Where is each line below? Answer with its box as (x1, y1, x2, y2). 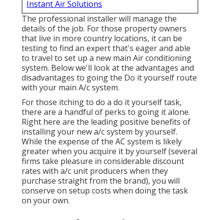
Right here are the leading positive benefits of (22, 116, 191, 128)
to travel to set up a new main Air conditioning (22, 53, 192, 64)
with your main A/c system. (22, 82, 119, 93)
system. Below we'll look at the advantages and (22, 62, 194, 74)
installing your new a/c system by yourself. (22, 126, 177, 137)
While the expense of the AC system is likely (22, 136, 182, 147)
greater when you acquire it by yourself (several (22, 146, 197, 157)
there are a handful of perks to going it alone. (22, 107, 190, 118)
